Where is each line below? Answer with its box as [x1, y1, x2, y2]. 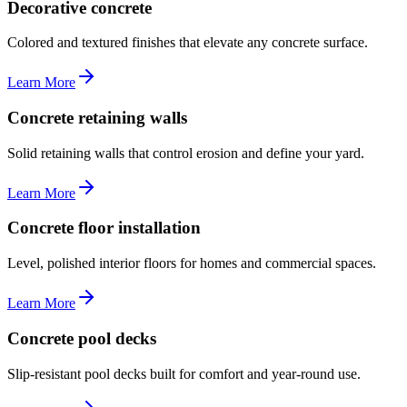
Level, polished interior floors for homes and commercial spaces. [7, 255, 376, 272]
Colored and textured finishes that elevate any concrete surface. [7, 35, 368, 51]
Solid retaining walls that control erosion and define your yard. [7, 144, 364, 161]
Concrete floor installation [7, 218, 201, 238]
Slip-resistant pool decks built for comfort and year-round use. [7, 365, 361, 382]
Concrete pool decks [7, 328, 156, 348]
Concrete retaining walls [7, 108, 187, 127]
